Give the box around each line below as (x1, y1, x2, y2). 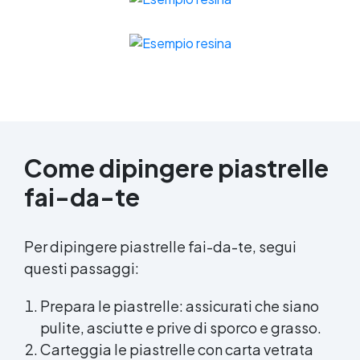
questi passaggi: (24, 258, 139, 277)
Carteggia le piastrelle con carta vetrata (40, 339, 313, 358)
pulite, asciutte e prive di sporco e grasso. (40, 317, 321, 337)
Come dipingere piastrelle (24, 152, 329, 183)
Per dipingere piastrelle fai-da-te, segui (24, 236, 297, 256)
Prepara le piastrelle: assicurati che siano (40, 296, 319, 315)
